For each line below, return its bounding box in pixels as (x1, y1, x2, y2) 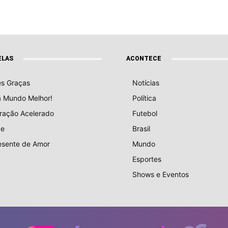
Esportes (132, 155, 161, 164)
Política (132, 94, 156, 103)
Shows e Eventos (132, 170, 189, 179)
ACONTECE (126, 55, 161, 63)
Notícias (132, 78, 159, 88)
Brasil (132, 124, 150, 133)
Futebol (132, 109, 157, 118)
